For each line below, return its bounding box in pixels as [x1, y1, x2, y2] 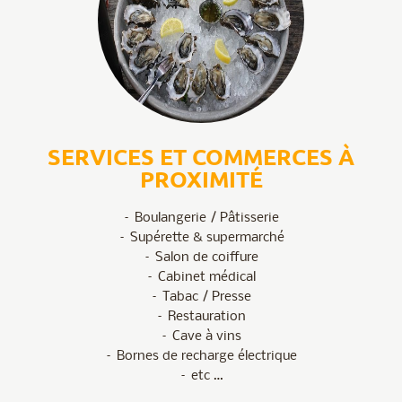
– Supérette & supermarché [118, 231, 284, 246]
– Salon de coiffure [144, 250, 258, 266]
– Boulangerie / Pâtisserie [123, 211, 279, 226]
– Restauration [156, 310, 246, 325]
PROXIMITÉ [139, 164, 263, 194]
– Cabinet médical [146, 270, 256, 285]
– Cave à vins [161, 329, 241, 345]
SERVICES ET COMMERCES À [48, 142, 354, 171]
